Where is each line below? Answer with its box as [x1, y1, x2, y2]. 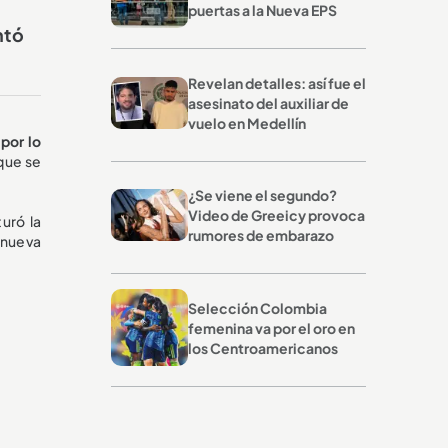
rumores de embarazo [187, 226, 334, 245]
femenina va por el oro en [187, 318, 355, 337]
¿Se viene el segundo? [187, 186, 337, 205]
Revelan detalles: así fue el [187, 73, 366, 92]
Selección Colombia [187, 298, 327, 317]
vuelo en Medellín [187, 113, 306, 132]
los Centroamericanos [187, 338, 338, 357]
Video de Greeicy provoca [187, 206, 365, 225]
